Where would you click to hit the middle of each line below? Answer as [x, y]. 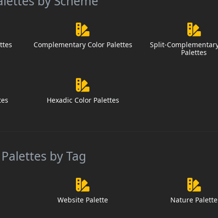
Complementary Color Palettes [83, 45]
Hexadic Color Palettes [83, 100]
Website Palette [83, 200]
